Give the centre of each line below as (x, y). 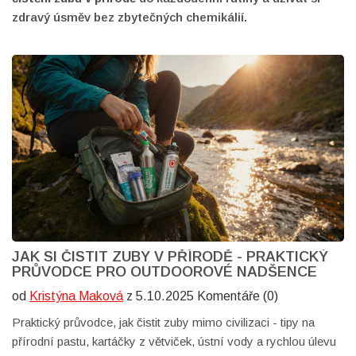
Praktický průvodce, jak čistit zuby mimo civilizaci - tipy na (163, 323)
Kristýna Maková (76, 296)
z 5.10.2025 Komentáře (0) (201, 296)
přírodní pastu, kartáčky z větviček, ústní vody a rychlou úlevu (174, 342)
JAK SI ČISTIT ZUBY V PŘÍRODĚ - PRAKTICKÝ (170, 257)
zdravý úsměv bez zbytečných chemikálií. (130, 17)
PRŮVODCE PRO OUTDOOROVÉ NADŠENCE (164, 272)
